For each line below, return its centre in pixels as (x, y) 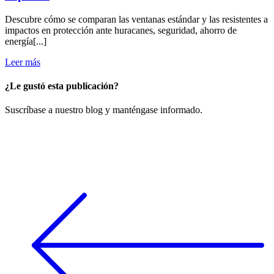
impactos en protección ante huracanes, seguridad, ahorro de (121, 30)
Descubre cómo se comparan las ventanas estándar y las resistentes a (136, 19)
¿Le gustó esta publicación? (62, 86)
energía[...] (26, 41)
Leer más (23, 62)
